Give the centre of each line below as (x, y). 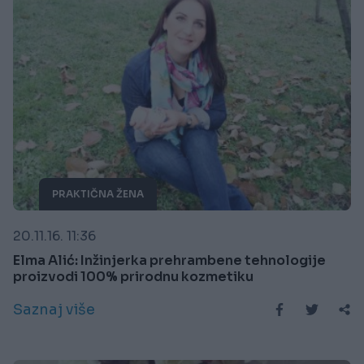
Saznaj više (54, 309)
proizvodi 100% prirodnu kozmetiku (133, 276)
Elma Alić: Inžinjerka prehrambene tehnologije (169, 260)
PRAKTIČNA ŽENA (98, 193)
